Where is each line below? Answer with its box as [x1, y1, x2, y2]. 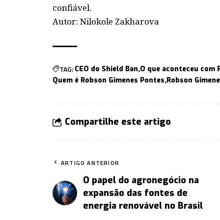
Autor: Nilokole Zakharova [53, 16, 159, 27]
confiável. [53, 2, 91, 14]
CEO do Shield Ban [75, 64, 138, 74]
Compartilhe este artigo [65, 116, 171, 128]
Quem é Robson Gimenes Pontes [53, 76, 165, 85]
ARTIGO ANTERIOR [61, 158, 119, 168]
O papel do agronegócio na [83, 174, 199, 187]
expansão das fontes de [83, 187, 188, 199]
